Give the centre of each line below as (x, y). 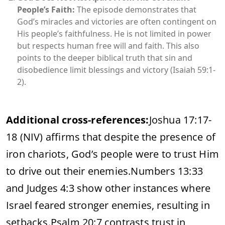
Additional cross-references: (78, 120)
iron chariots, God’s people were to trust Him (113, 154)
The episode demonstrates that (136, 9)
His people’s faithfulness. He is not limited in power (114, 33)
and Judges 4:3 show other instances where (108, 188)
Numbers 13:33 (167, 171)
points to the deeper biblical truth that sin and (105, 58)
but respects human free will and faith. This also (108, 45)
